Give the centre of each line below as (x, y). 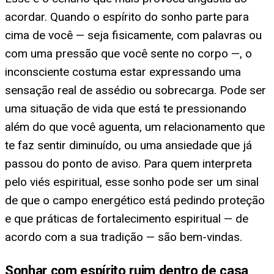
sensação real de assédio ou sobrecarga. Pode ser (135, 91)
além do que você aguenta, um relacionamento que (135, 127)
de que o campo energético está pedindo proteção (135, 201)
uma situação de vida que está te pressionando (126, 109)
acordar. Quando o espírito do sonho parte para (127, 17)
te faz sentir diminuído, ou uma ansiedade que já (128, 146)
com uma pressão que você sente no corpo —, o (128, 54)
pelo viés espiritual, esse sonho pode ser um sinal (132, 182)
